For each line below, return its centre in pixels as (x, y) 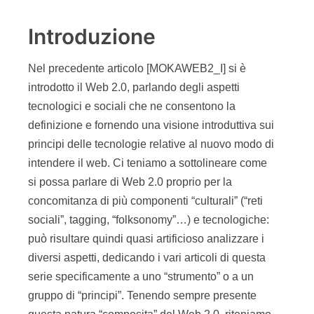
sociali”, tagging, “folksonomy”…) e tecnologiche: (149, 220)
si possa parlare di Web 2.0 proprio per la (130, 182)
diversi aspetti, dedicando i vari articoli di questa (147, 258)
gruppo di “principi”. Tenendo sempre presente (142, 295)
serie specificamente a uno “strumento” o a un (141, 277)
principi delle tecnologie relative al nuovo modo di (151, 144)
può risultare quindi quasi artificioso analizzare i (146, 239)
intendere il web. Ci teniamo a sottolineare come (148, 163)
